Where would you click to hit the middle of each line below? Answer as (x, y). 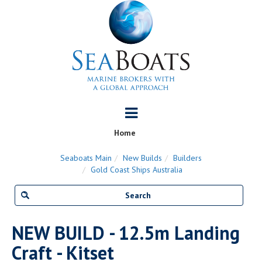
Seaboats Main (86, 158)
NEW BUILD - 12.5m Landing (126, 232)
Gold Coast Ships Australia (137, 169)
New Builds (142, 158)
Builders (187, 158)
